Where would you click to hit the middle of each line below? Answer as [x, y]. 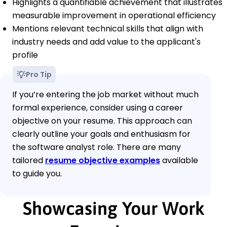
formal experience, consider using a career [98, 107]
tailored [29, 160]
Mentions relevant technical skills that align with [108, 28]
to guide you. [37, 173]
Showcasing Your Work [113, 208]
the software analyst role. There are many [97, 147]
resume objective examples [103, 160]
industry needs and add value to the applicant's [106, 42]
